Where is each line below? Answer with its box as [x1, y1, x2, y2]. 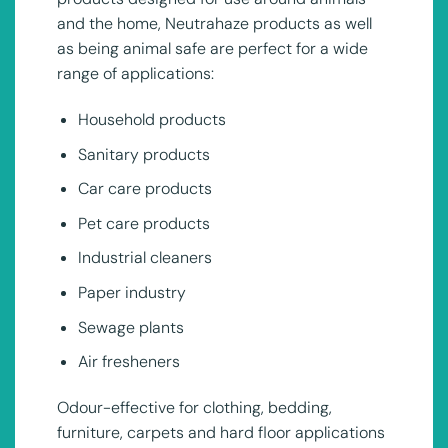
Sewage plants [77, 316, 184, 338]
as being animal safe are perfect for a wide [56, 38, 368, 60]
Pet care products [77, 212, 210, 234]
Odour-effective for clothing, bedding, [56, 397, 332, 419]
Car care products [77, 178, 212, 200]
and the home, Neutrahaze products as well [56, 13, 372, 35]
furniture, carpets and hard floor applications [56, 422, 385, 444]
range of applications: [56, 63, 214, 85]
